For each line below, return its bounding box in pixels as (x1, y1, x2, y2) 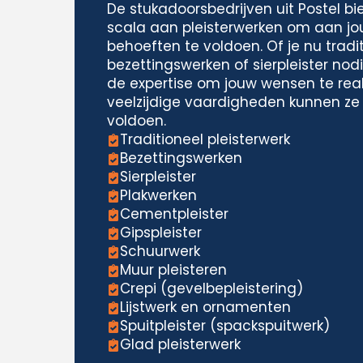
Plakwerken (120, 186, 197, 205)
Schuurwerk (120, 241, 200, 261)
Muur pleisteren (120, 260, 227, 280)
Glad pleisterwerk (120, 335, 241, 354)
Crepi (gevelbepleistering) (120, 279, 303, 298)
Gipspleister (120, 223, 202, 242)
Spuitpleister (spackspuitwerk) (120, 316, 330, 335)
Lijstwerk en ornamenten (120, 297, 291, 317)
